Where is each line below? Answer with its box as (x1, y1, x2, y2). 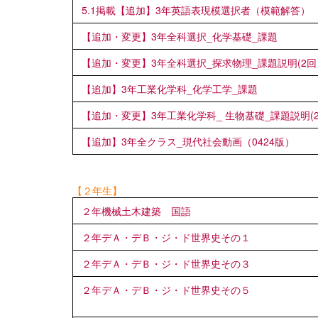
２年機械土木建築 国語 (82, 203, 191, 218)
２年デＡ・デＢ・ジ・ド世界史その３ (82, 256, 251, 270)
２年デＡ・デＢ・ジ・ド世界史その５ (82, 282, 251, 297)
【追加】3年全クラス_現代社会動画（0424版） (82, 133, 295, 148)
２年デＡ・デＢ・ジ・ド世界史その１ (82, 229, 251, 244)
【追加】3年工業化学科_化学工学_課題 (82, 81, 258, 96)
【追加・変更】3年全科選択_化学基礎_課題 (82, 28, 278, 43)
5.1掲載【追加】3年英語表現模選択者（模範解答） (82, 2, 310, 17)
